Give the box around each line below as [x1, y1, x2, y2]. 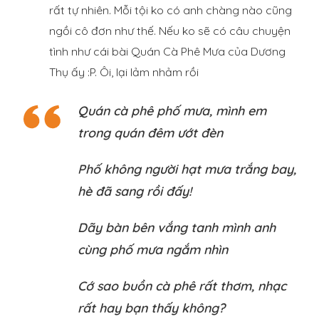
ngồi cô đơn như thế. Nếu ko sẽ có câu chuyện [49, 23, 291, 38]
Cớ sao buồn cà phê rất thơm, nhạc [78, 278, 286, 294]
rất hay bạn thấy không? [78, 300, 225, 316]
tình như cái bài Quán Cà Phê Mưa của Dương [49, 44, 286, 59]
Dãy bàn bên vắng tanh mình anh [78, 219, 276, 236]
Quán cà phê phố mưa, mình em [78, 103, 266, 119]
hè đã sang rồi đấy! [78, 183, 192, 199]
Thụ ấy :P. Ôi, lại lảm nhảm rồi [49, 65, 199, 80]
